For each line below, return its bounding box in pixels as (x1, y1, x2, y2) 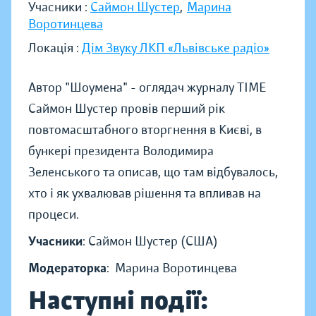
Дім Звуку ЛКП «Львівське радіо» (82, 40, 269, 56)
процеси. (28, 207, 82, 222)
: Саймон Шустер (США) (83, 233, 218, 249)
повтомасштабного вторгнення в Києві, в (28, 122, 262, 138)
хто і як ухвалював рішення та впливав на (28, 186, 261, 201)
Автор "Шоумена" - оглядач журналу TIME (28, 80, 267, 95)
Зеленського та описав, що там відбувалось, (28, 164, 278, 180)
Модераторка (28, 260, 107, 276)
